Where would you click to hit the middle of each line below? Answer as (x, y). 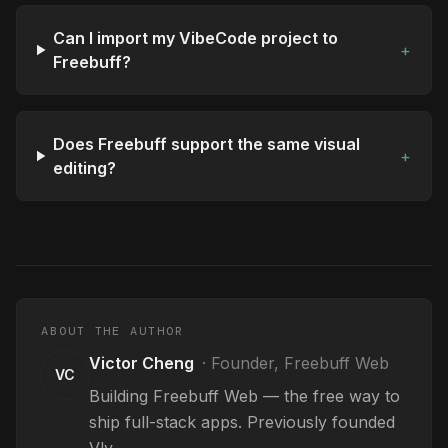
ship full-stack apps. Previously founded (242, 422)
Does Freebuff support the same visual (207, 144)
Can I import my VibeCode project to (196, 38)
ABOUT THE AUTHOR (112, 331)
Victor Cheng (141, 363)
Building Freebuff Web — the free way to (244, 396)
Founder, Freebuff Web (300, 363)
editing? (85, 168)
